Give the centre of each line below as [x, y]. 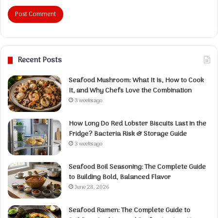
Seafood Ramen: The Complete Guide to [129, 210]
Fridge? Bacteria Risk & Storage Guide [128, 134]
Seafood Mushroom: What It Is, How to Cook [136, 80]
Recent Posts [40, 60]
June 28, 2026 [92, 187]
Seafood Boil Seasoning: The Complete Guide [137, 167]
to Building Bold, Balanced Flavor [120, 177]
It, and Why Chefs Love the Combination [130, 91]
